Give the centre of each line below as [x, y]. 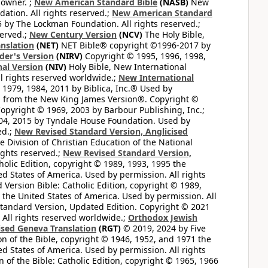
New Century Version [73, 34]
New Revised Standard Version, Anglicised [101, 131]
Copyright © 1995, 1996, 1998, [144, 56]
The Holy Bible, [173, 34]
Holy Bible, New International [127, 67]
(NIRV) [68, 56]
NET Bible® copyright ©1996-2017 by [135, 45]
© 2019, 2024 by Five [163, 228]
